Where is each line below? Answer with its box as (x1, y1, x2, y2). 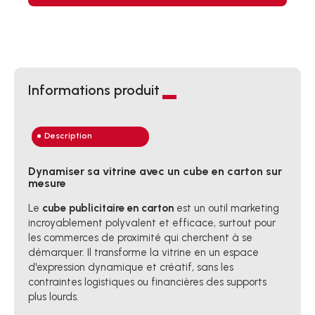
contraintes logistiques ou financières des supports (28, 275, 266, 288)
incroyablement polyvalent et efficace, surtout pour (28, 216, 276, 229)
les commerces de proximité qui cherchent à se (28, 231, 252, 244)
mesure (28, 176, 66, 190)
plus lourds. (28, 290, 79, 303)
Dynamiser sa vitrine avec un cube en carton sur (28, 164, 282, 178)
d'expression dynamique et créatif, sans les (28, 260, 233, 274)
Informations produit (28, 81, 160, 98)
